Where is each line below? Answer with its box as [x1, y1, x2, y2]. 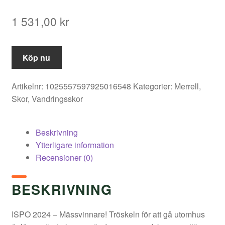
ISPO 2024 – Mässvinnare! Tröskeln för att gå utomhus [11, 208, 205, 220]
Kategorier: [133, 80, 174, 92]
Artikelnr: [11, 80, 45, 92]
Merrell [174, 80, 199, 92]
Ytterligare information [35, 139, 114, 151]
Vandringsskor [31, 93, 83, 105]
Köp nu [23, 51, 51, 63]
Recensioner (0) [35, 152, 93, 164]
